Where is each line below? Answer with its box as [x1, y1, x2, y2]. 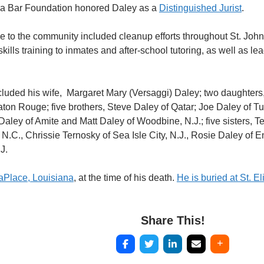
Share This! [140, 213, 205, 227]
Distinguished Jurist [159, 2, 242, 13]
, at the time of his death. [73, 172, 177, 183]
